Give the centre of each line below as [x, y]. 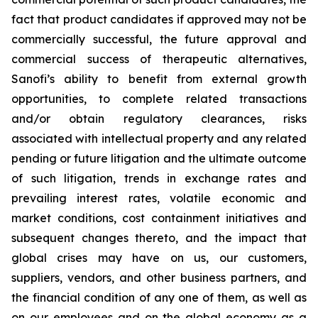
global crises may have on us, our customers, [159, 258]
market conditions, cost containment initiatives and [159, 218]
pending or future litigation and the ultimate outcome [159, 159]
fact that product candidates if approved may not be [159, 20]
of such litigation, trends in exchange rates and [159, 179]
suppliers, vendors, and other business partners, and [159, 278]
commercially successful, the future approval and [159, 39]
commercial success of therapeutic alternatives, [159, 59]
